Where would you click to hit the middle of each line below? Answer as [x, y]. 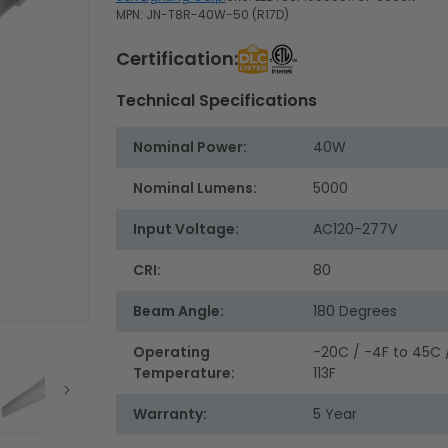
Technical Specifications [216, 101]
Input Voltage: [185, 229]
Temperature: [183, 373]
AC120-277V [354, 229]
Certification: [176, 59]
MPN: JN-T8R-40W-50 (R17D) [202, 15]
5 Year [334, 414]
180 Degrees [354, 311]
